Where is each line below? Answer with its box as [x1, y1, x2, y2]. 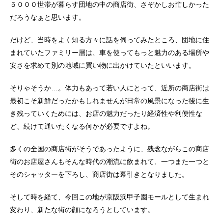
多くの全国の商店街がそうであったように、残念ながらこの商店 [10, 144, 209, 153]
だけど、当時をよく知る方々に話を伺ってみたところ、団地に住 [10, 35, 209, 44]
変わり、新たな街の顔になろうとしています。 [10, 205, 154, 214]
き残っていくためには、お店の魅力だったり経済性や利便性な [10, 109, 202, 117]
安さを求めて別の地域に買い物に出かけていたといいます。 [10, 61, 195, 69]
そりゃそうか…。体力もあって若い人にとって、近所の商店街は [10, 83, 209, 92]
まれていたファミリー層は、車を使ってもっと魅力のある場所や [10, 48, 209, 56]
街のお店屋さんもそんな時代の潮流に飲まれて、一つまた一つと [10, 157, 209, 165]
